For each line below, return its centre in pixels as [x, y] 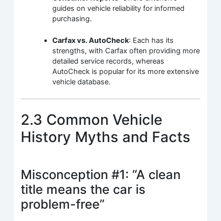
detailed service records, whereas [109, 61]
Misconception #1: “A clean [101, 174]
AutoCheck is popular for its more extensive [126, 72]
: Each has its [151, 41]
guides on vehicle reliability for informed [119, 8]
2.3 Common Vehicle [92, 119]
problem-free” [63, 204]
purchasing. [72, 18]
